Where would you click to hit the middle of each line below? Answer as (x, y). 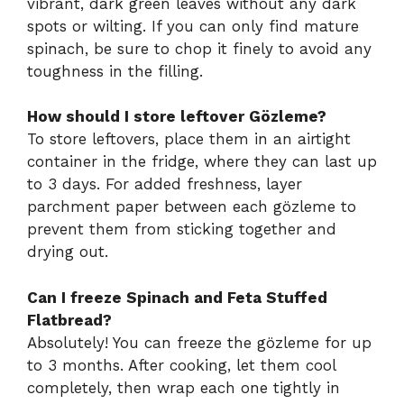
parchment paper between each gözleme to (192, 207)
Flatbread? (69, 320)
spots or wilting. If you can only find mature (193, 26)
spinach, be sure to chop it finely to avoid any (199, 48)
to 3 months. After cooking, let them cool (181, 365)
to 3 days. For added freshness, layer (165, 184)
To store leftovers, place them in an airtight (189, 139)
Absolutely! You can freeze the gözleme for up (199, 342)
